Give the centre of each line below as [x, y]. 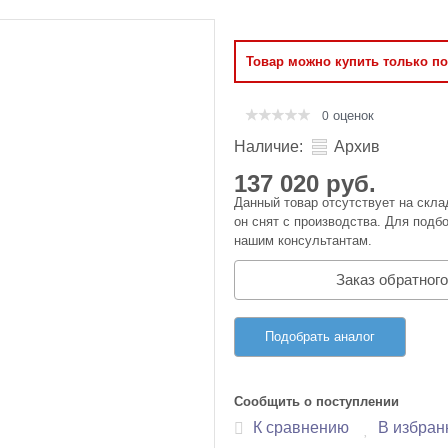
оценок [351, 115]
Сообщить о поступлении [316, 401]
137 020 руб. [305, 183]
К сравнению [301, 427]
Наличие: [268, 146]
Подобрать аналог [320, 336]
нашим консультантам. [303, 240]
